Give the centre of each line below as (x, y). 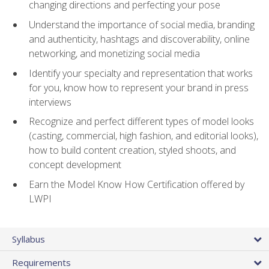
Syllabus (29, 239)
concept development (75, 165)
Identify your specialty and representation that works (141, 73)
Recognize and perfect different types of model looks (141, 122)
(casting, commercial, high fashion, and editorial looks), (144, 136)
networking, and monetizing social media (114, 54)
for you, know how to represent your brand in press (139, 87)
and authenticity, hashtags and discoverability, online (139, 39)
